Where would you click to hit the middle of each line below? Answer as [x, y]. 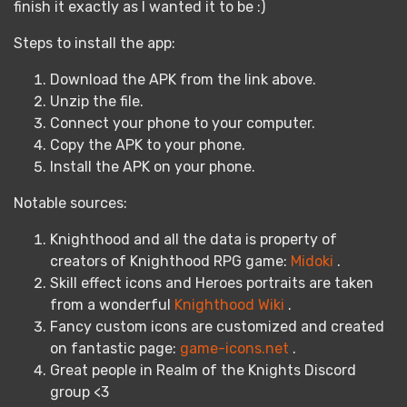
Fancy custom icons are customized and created [217, 327]
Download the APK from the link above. [183, 79]
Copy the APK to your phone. [148, 145]
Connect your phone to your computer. [183, 123]
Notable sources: [70, 203]
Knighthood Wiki [229, 305]
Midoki [312, 261]
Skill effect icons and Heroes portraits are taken [212, 283]
